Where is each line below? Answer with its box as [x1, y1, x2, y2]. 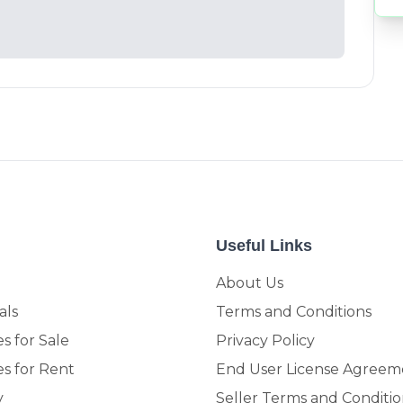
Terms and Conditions [216, 303, 372, 320]
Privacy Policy [216, 332, 315, 349]
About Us [216, 274, 283, 291]
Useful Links [216, 237, 312, 255]
